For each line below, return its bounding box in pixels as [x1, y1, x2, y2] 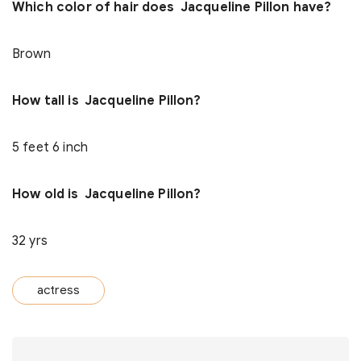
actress [37, 283, 81, 298]
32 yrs [12, 233, 48, 250]
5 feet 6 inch [12, 139, 88, 156]
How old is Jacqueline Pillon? [12, 186, 201, 203]
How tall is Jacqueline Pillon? [12, 93, 201, 110]
